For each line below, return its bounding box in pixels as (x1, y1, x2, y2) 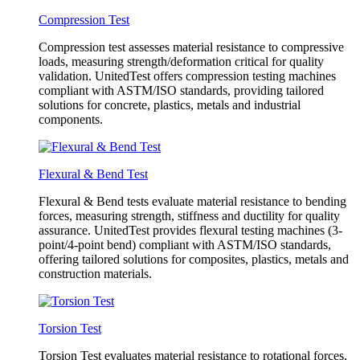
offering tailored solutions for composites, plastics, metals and (39, 252, 349, 266)
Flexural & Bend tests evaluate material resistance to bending (39, 194, 346, 208)
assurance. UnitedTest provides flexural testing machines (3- (39, 223, 342, 237)
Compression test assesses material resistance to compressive (39, 40, 344, 54)
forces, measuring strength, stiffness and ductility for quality (39, 209, 340, 223)
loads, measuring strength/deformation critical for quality (39, 55, 324, 68)
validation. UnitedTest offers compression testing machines (39, 69, 336, 83)
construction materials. (39, 267, 152, 280)
